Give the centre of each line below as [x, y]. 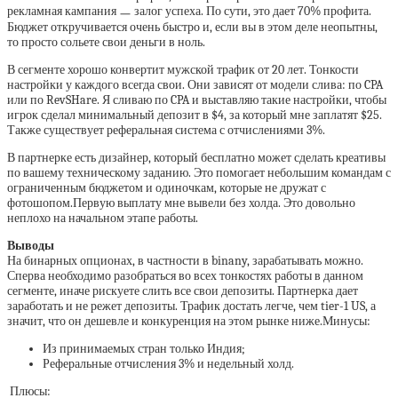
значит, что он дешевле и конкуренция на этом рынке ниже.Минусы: [189, 321]
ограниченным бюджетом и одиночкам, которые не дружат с [167, 188]
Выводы [31, 246]
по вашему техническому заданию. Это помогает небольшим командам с [199, 173]
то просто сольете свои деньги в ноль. [107, 42]
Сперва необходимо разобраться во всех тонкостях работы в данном [185, 276]
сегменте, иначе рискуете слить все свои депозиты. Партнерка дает [183, 291]
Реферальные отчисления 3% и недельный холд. [168, 364]
